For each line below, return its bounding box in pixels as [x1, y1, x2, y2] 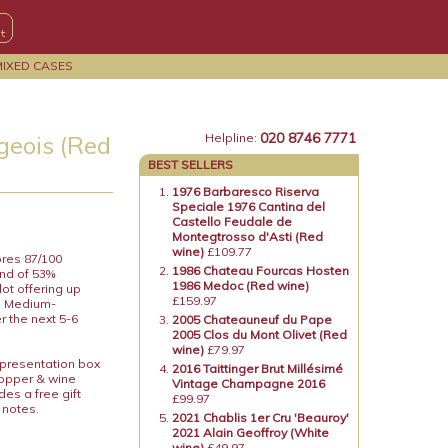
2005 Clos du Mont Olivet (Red [172, 327, 348, 342]
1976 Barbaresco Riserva [172, 184, 320, 199]
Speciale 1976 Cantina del [172, 199, 326, 214]
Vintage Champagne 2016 [172, 376, 326, 391]
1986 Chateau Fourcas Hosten [172, 263, 350, 278]
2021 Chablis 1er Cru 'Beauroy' [172, 410, 350, 425]
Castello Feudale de [172, 214, 293, 229]
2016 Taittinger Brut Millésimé [172, 361, 344, 376]
